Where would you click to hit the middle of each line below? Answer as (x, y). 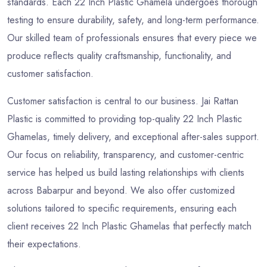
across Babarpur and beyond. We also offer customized (121, 191)
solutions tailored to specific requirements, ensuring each (122, 209)
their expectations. (44, 244)
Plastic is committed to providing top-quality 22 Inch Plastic (125, 119)
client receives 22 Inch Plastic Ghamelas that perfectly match (129, 226)
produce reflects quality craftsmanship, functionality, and (119, 56)
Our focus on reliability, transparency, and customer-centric (125, 155)
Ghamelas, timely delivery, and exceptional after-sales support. (133, 137)
